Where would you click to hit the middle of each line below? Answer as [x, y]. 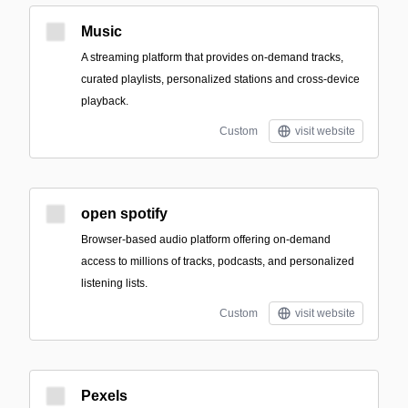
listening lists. [114, 283]
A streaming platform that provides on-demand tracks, [212, 57]
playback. [105, 101]
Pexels [104, 396]
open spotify [124, 214]
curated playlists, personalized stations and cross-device [220, 79]
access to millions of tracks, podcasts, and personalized [218, 261]
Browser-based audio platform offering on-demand [206, 240]
